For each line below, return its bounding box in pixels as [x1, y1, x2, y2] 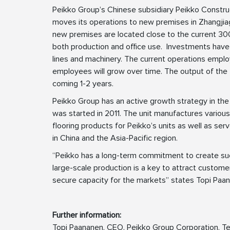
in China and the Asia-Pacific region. [52, 133, 180, 144]
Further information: [52, 210, 121, 221]
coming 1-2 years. [52, 79, 116, 89]
